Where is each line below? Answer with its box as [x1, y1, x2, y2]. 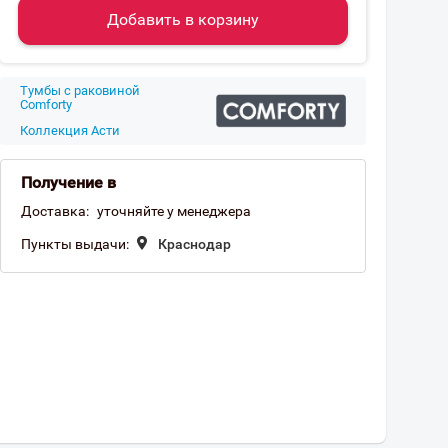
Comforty [20, 97, 72, 112]
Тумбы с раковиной [20, 83, 140, 98]
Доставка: [21, 203, 89, 219]
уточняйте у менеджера [97, 203, 251, 219]
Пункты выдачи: [21, 236, 129, 252]
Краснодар [158, 236, 231, 252]
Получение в [21, 173, 116, 192]
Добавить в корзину [107, 10, 259, 29]
